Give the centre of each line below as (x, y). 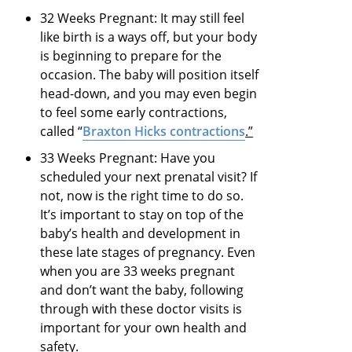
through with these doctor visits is (141, 309)
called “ (62, 132)
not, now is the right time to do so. (142, 196)
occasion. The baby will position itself (150, 75)
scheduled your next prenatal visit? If (149, 177)
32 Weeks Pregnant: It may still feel (143, 18)
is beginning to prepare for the (131, 56)
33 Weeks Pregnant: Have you (128, 158)
